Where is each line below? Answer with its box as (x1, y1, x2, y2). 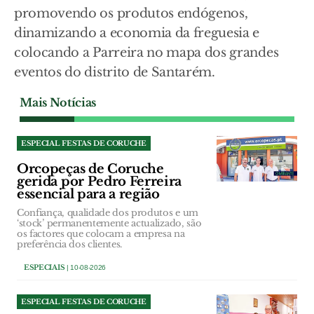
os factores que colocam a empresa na (17, 228, 185, 240)
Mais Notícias (20, 95, 96, 110)
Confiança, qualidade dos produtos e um (17, 207, 198, 219)
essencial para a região (17, 186, 160, 203)
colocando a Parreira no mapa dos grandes (14, 45, 279, 61)
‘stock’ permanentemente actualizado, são (17, 217, 202, 230)
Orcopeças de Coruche (17, 161, 164, 177)
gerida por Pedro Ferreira (17, 174, 182, 190)
